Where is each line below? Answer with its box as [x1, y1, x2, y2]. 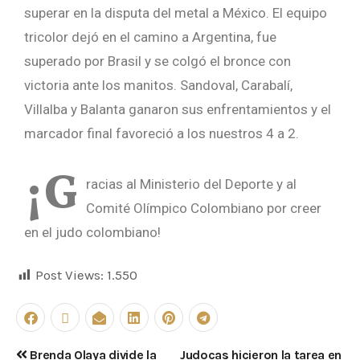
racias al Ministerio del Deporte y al [86, 176, 297, 193]
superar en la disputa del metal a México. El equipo [24, 5, 327, 22]
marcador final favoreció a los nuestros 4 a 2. [24, 125, 299, 142]
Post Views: [35, 267, 104, 284]
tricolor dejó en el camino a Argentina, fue [24, 29, 276, 46]
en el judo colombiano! [24, 224, 164, 241]
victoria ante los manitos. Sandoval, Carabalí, [24, 77, 292, 94]
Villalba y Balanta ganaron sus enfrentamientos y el [24, 101, 331, 118]
